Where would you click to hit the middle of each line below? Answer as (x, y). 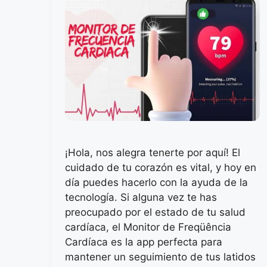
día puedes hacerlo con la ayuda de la (156, 182)
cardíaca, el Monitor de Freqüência (148, 227)
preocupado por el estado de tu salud (155, 212)
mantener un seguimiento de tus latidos (160, 257)
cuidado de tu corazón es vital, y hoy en (161, 167)
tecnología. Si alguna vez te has (141, 197)
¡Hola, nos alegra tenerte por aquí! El (153, 152)
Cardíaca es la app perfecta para (144, 242)
